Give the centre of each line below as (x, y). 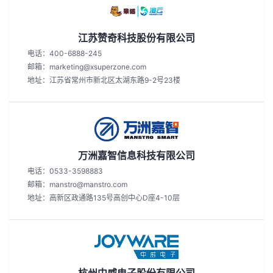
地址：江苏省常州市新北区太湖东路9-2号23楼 (104, 80)
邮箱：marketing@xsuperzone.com (87, 67)
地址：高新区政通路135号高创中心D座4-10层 (104, 198)
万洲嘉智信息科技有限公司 (136, 155)
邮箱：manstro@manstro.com (77, 184)
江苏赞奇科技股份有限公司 (136, 38)
